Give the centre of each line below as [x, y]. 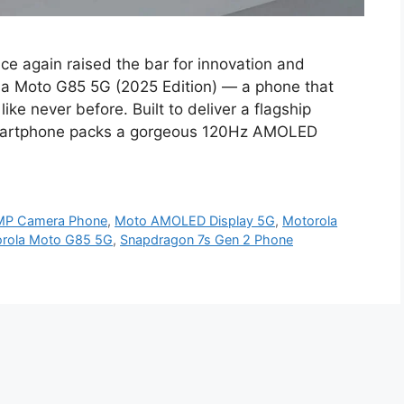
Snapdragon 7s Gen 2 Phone [207, 240]
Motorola [310, 221]
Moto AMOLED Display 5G [195, 221]
